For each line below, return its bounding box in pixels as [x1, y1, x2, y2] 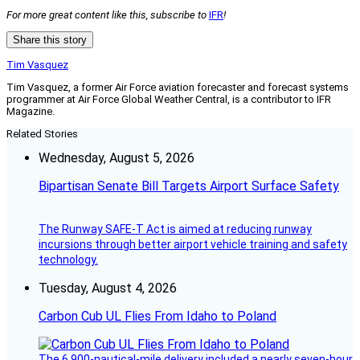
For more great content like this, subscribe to [6, 9, 209, 22]
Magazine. [6, 105, 55, 118]
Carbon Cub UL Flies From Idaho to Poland [39, 309, 276, 325]
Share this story [13, 34, 87, 47]
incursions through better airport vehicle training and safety [39, 238, 347, 252]
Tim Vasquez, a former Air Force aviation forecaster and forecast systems [6, 81, 349, 94]
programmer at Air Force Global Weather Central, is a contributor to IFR [6, 93, 331, 106]
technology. [39, 253, 98, 267]
